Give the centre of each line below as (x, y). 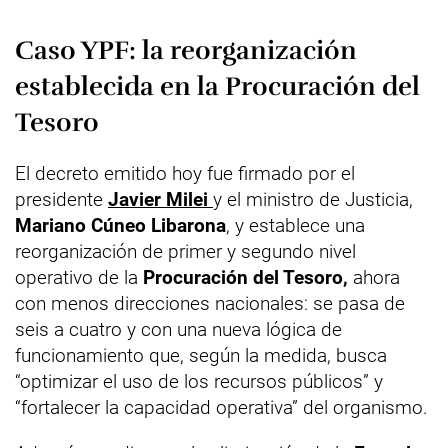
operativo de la (79, 277)
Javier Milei (160, 199)
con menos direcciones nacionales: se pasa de (210, 303)
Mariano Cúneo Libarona (120, 225)
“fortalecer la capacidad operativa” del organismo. (221, 407)
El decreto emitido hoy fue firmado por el (185, 173)
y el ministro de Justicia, (313, 199)
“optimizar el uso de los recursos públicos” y (199, 381)
